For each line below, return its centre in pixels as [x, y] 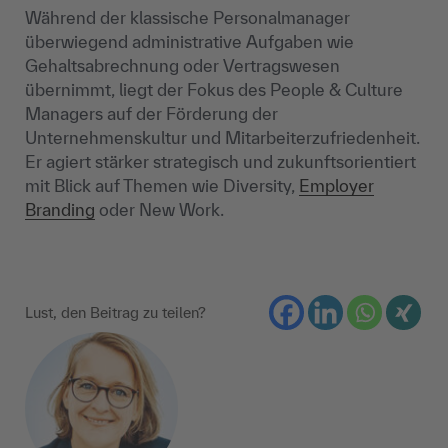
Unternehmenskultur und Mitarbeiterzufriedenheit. [222, 138]
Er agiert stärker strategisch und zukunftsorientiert [220, 162]
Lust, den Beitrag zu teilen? [115, 312]
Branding [60, 210]
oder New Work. [159, 210]
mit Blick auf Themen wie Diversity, [162, 186]
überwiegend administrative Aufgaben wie [189, 42]
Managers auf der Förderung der [151, 114]
